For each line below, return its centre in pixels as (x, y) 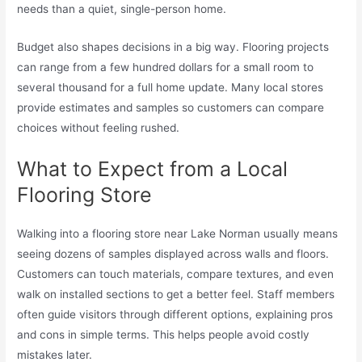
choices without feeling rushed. (99, 128)
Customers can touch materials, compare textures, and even (176, 274)
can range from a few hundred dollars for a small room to (166, 67)
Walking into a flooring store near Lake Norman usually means (178, 233)
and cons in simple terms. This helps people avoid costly (164, 334)
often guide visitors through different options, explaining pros (175, 314)
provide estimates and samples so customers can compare (171, 108)
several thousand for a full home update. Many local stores (170, 88)
